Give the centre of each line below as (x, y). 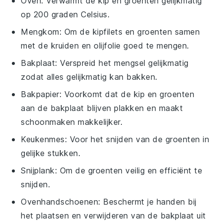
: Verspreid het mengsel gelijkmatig (122, 63)
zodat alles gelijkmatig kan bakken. (89, 77)
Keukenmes (43, 139)
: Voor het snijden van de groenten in (137, 139)
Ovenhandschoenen (60, 201)
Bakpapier (40, 94)
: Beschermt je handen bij (147, 201)
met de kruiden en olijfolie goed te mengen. (105, 45)
